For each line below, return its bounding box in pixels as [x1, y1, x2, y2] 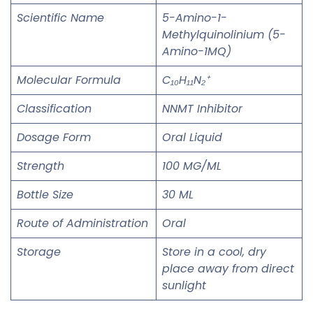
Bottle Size [17, 186, 73, 203]
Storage [17, 243, 61, 260]
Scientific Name [17, 9, 104, 26]
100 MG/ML [162, 157, 221, 174]
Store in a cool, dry [162, 243, 266, 260]
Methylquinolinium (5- [162, 26, 286, 43]
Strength [17, 157, 64, 174]
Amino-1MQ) [162, 43, 231, 59]
